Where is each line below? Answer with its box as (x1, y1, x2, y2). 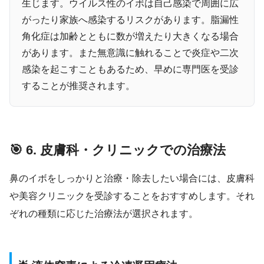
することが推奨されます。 (22, 81, 135, 91)
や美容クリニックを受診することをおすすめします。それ (9, 191, 255, 202)
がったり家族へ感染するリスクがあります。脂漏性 (22, 15, 239, 25)
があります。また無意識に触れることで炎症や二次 (22, 48, 239, 58)
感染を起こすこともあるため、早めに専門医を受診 (22, 64, 239, 75)
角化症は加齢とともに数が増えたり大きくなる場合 (22, 31, 239, 42)
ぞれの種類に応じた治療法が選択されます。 (9, 209, 198, 219)
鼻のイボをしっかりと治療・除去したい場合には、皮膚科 (9, 173, 255, 184)
